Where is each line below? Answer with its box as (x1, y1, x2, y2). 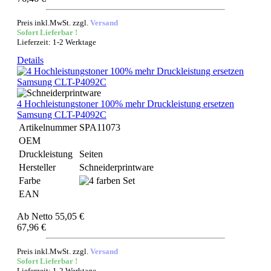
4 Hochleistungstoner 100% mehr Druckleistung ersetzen (17, 99, 234, 109)
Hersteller (19, 162, 56, 172)
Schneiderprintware (79, 162, 154, 172)
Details (17, 55, 44, 65)
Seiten (79, 149, 103, 159)
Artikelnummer (19, 122, 77, 132)
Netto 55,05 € (31, 211, 84, 221)
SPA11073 (79, 122, 120, 132)
